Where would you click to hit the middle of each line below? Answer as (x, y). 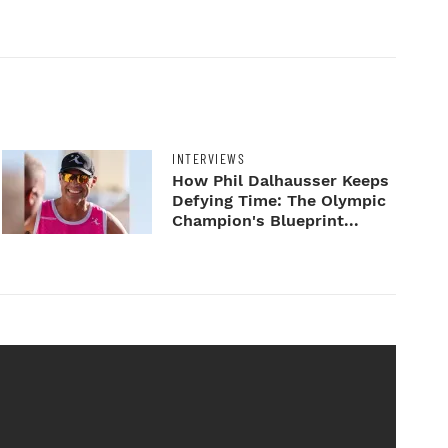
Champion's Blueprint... (266, 221)
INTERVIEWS (209, 159)
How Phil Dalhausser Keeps (281, 181)
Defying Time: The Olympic (279, 201)
